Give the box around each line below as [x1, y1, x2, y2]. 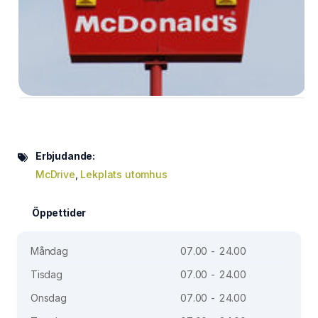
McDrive [35, 168, 75, 180]
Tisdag [31, 268, 62, 280]
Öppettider [32, 206, 87, 219]
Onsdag [31, 291, 67, 304]
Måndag [31, 244, 68, 257]
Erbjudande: [35, 149, 96, 162]
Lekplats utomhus [80, 168, 168, 180]
